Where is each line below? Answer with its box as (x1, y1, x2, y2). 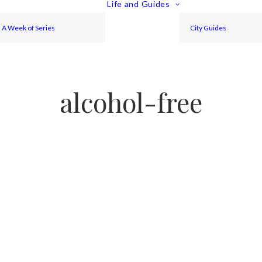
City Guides (190, 23, 227, 32)
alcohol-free (60, 84, 202, 119)
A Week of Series (2, 23, 56, 32)
